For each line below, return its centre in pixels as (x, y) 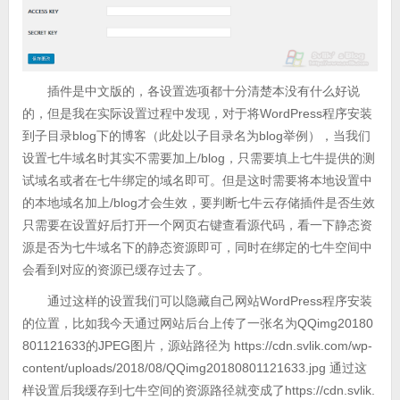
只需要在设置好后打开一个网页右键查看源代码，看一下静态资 (197, 225)
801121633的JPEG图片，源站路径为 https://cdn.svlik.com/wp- (197, 346)
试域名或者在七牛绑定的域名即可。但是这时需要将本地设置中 (197, 181)
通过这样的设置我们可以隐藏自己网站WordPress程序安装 (209, 301)
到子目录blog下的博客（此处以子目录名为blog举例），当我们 (196, 136)
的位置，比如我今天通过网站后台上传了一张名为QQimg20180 (197, 324)
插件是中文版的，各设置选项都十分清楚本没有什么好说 (203, 92)
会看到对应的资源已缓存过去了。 (116, 270)
